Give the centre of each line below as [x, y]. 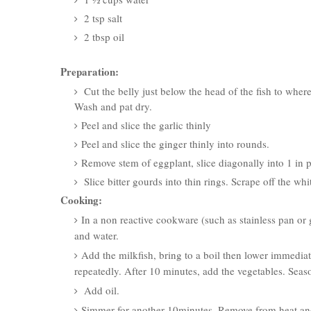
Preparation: [90, 72]
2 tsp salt [102, 18]
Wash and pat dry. [113, 106]
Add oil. [100, 290]
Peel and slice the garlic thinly [146, 125]
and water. [96, 235]
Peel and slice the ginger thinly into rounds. [175, 144]
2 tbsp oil [103, 37]
